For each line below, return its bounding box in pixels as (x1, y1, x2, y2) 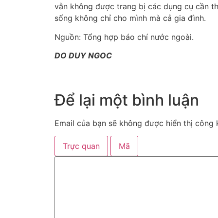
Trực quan (63, 141, 100, 151)
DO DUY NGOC (54, 50, 112, 60)
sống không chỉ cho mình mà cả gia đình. (54, 13, 206, 23)
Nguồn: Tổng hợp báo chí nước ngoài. (54, 32, 194, 42)
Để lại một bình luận (54, 90, 199, 109)
